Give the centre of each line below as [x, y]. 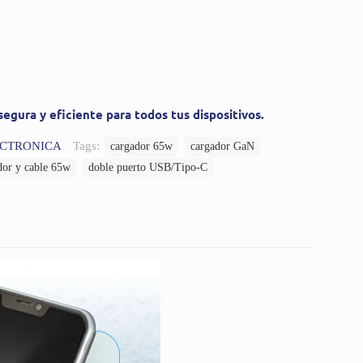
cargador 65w [141, 146]
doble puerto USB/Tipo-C [148, 167]
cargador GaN [222, 146]
